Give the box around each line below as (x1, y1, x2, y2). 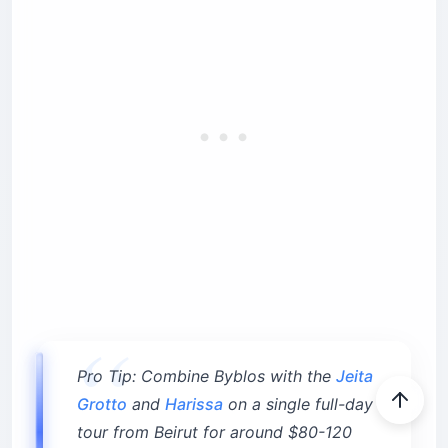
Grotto (77, 394, 127, 415)
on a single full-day (223, 394, 373, 415)
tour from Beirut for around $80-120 (77, 422, 352, 443)
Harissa (165, 394, 223, 415)
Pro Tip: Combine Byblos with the (77, 366, 336, 387)
